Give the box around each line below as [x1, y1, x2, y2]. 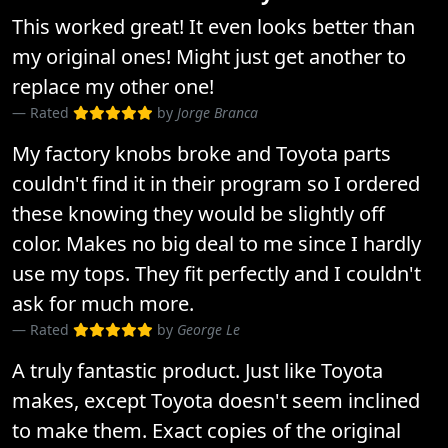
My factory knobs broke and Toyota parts [12, 140, 391, 167]
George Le [177, 320, 240, 339]
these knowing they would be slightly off [12, 200, 385, 227]
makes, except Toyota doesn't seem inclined [12, 387, 420, 414]
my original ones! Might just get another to [12, 43, 406, 70]
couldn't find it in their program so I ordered [12, 170, 420, 197]
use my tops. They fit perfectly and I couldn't [12, 260, 421, 287]
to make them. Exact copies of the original [12, 417, 401, 444]
